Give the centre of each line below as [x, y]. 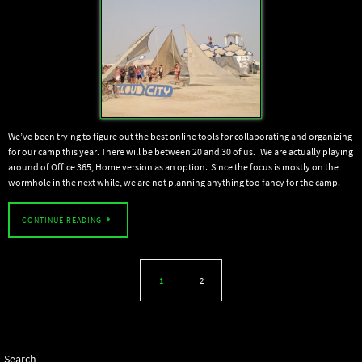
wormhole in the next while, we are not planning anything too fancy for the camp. [176, 182]
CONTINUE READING [62, 220]
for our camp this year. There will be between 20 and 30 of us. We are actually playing [181, 152]
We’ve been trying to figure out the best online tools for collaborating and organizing [180, 136]
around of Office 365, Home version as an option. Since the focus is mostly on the [173, 167]
